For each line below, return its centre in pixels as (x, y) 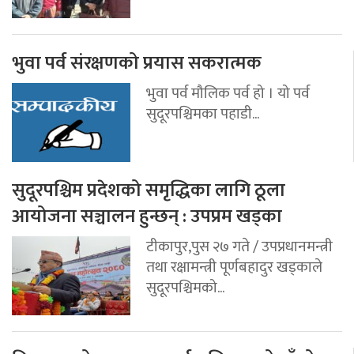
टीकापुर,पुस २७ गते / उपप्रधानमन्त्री (239, 246)
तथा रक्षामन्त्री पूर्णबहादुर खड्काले (234, 267)
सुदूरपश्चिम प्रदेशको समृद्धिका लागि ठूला (149, 190)
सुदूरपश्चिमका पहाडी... (203, 113)
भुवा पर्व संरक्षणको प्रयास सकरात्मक (137, 63)
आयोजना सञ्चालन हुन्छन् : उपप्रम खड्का (147, 216)
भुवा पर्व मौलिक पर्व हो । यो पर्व (228, 93)
